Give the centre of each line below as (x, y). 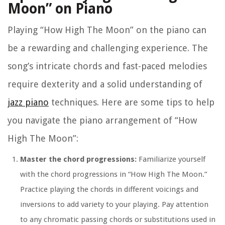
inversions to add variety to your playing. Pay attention (114, 205)
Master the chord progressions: (78, 159)
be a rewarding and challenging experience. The (108, 48)
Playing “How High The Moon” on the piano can (107, 30)
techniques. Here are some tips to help (132, 102)
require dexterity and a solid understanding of (105, 84)
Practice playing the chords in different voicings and (109, 190)
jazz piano (28, 102)
